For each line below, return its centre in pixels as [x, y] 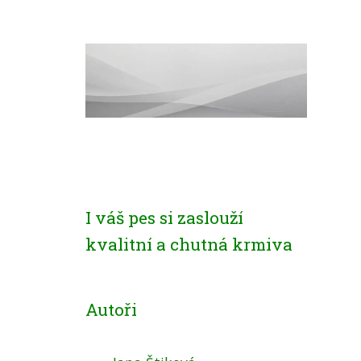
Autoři [111, 309]
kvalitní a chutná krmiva [189, 244]
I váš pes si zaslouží [164, 218]
